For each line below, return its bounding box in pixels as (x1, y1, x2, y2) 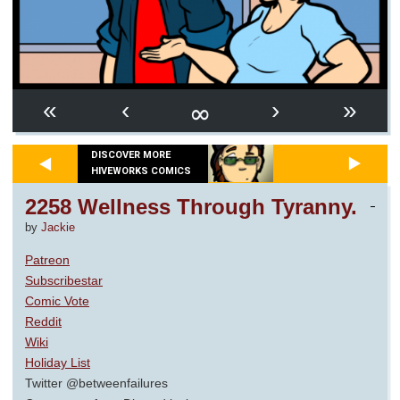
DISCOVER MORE (91, 149, 171, 162)
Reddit (25, 313, 62, 329)
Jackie (41, 221, 75, 234)
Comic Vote (25, 293, 89, 308)
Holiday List (25, 354, 90, 370)
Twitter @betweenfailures (25, 375, 168, 390)
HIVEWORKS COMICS (91, 165, 191, 178)
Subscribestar (25, 272, 103, 287)
